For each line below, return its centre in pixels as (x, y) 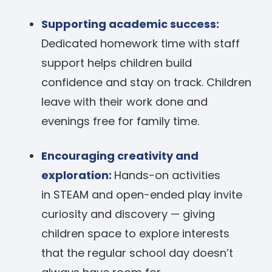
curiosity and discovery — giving (128, 214)
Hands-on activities (168, 175)
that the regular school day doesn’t (138, 253)
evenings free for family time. (121, 121)
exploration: (78, 175)
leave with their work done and (125, 102)
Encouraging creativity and (120, 156)
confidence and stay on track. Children (147, 83)
